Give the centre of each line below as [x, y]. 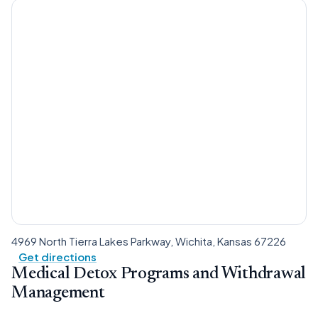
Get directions [57, 257]
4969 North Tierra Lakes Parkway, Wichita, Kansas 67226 [149, 241]
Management [58, 293]
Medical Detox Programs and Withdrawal [159, 274]
